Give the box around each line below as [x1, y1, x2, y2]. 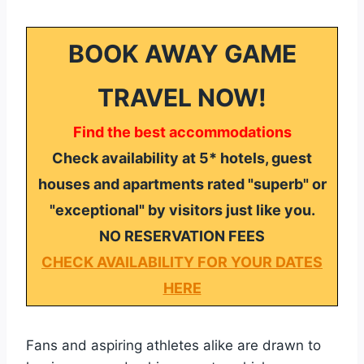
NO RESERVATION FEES [99, 227, 265, 245]
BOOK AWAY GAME [67, 38, 297, 68]
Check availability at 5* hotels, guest [52, 149, 312, 167]
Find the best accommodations [72, 123, 292, 141]
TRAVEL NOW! [97, 82, 266, 112]
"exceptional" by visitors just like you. [49, 201, 315, 219]
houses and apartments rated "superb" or [37, 175, 327, 193]
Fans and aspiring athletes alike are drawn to [26, 336, 321, 353]
